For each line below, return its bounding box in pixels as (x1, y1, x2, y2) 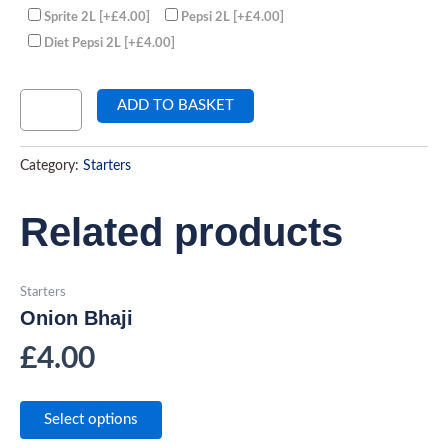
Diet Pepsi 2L (44, 36, 124, 51)
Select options (44, 412, 138, 428)
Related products (20, 209, 343, 254)
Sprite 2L (44, 10, 99, 25)
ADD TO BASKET (117, 97, 234, 113)
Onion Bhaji (20, 307, 133, 330)
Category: (20, 158, 83, 173)
